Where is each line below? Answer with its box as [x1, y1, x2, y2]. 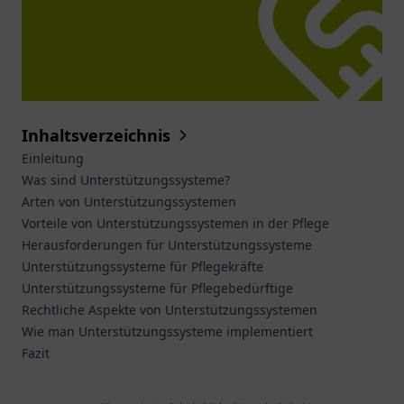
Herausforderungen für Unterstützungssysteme [22, 236, 312, 253]
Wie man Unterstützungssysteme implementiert [22, 323, 313, 340]
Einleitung [22, 150, 84, 167]
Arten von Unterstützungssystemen [22, 193, 236, 210]
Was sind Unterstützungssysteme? [22, 171, 230, 188]
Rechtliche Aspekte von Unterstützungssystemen [22, 301, 317, 318]
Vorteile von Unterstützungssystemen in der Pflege [22, 215, 329, 232]
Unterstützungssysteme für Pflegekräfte [22, 258, 263, 275]
